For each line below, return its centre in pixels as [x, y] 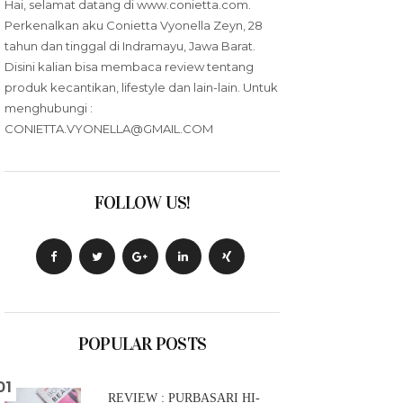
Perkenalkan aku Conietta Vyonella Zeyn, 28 [134, 25]
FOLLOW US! [142, 202]
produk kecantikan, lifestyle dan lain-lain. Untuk [141, 87]
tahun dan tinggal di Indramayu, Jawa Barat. [130, 46]
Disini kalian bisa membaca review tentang [129, 67]
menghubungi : [49, 108]
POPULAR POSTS [142, 344]
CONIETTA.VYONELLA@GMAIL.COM [109, 129]
